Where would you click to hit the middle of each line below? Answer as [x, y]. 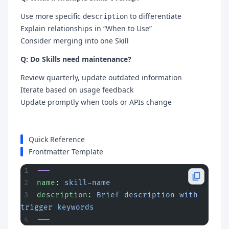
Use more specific [52, 16]
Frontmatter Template [66, 151]
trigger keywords [57, 207]
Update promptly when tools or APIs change [96, 102]
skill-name [87, 182]
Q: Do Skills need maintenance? [76, 59]
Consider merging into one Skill [75, 40]
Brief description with [147, 195]
